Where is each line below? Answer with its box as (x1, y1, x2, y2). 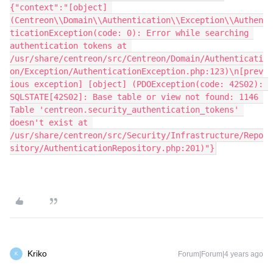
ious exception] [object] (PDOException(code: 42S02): (10, 79, 263, 89)
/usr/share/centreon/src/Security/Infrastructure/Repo (10, 130, 263, 140)
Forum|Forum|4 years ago (178, 250, 263, 258)
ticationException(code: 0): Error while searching (10, 28, 249, 38)
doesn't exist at (10, 118, 88, 127)
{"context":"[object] (10, 2, 107, 12)
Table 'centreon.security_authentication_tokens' (10, 105, 239, 115)
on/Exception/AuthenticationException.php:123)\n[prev (10, 66, 263, 76)
